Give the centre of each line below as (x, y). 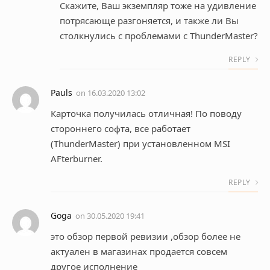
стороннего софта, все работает (121, 129)
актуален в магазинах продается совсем (139, 252)
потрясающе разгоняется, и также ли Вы (149, 21)
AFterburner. (77, 159)
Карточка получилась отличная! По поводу (146, 114)
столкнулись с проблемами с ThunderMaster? (159, 36)
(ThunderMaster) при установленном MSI (140, 144)
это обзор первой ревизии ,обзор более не (146, 237)
